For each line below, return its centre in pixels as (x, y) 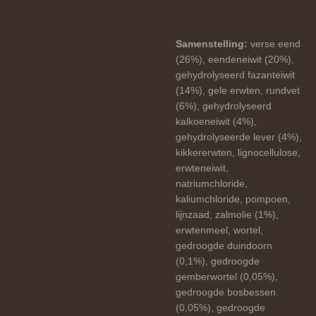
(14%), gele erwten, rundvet (238, 90)
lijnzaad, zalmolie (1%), (227, 214)
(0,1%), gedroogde (218, 261)
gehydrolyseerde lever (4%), (239, 136)
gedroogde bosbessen (226, 292)
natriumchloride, (212, 183)
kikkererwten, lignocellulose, (238, 152)
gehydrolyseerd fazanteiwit (235, 74)
